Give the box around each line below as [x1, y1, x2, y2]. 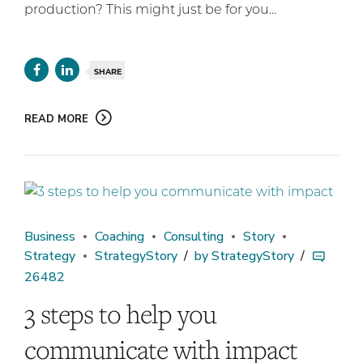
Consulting [164, 227, 224, 246]
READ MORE [24, 111, 88, 126]
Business [24, 227, 75, 246]
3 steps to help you [24, 297, 216, 331]
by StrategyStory [194, 246, 294, 265]
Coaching [95, 227, 144, 246]
